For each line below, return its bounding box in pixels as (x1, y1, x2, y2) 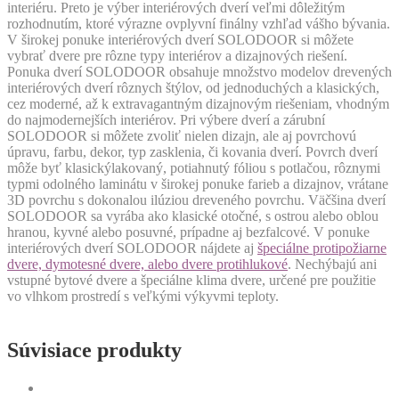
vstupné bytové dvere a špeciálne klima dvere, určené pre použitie (7, 273, 376, 289)
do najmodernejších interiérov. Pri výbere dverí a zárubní (7, 112, 325, 128)
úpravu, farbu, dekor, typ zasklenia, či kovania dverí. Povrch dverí (7, 144, 378, 160)
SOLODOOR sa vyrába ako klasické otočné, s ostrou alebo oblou (7, 208, 379, 224)
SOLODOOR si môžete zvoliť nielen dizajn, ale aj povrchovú (7, 128, 356, 144)
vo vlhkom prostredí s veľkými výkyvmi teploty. (7, 289, 279, 305)
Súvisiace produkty (7, 338, 182, 362)
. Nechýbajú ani (288, 256, 377, 273)
